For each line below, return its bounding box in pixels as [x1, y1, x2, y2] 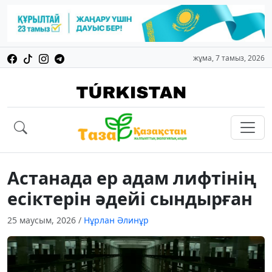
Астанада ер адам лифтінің [7, 166, 256, 190]
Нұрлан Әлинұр [84, 214, 149, 226]
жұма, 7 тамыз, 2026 [193, 53, 265, 64]
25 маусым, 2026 [7, 214, 78, 226]
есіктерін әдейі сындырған [7, 186, 253, 211]
